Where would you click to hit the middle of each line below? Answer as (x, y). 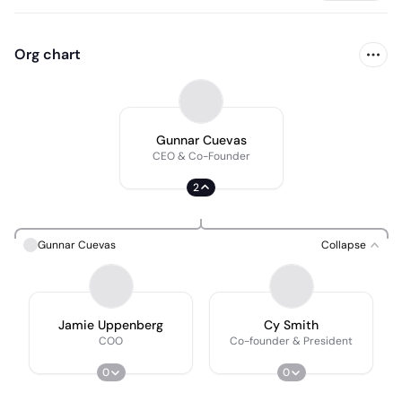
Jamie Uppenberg (111, 325)
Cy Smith (291, 325)
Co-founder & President (291, 341)
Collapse (344, 245)
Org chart (48, 54)
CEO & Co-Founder (201, 156)
